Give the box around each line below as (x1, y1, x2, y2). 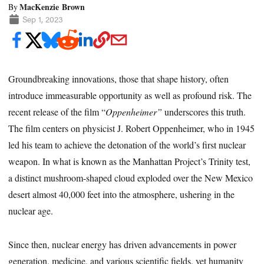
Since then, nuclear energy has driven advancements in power (8, 237, 237, 250)
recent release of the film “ (8, 105, 106, 118)
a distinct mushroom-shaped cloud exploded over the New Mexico (8, 171, 253, 184)
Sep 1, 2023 (22, 13, 63, 25)
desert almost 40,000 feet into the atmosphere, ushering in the (8, 187, 235, 200)
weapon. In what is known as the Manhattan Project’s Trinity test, (8, 154, 251, 167)
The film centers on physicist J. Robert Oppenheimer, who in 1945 (8, 121, 255, 134)
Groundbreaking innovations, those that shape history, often (8, 72, 229, 85)
